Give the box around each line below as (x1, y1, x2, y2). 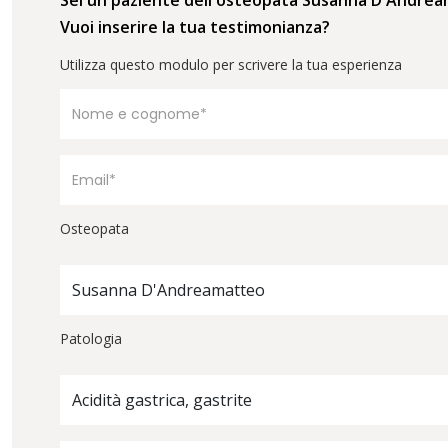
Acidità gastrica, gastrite (72, 388, 252, 411)
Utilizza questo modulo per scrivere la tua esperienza (60, 54, 402, 74)
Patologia (60, 328, 122, 348)
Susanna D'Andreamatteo (72, 278, 265, 301)
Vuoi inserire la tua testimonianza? (60, 15, 330, 38)
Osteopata (60, 218, 129, 238)
